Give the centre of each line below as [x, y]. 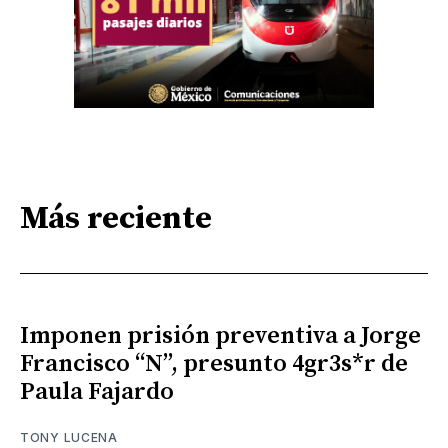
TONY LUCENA [69, 438]
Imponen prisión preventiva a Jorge [220, 336]
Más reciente [116, 218]
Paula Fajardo [97, 392]
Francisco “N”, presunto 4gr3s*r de [214, 364]
